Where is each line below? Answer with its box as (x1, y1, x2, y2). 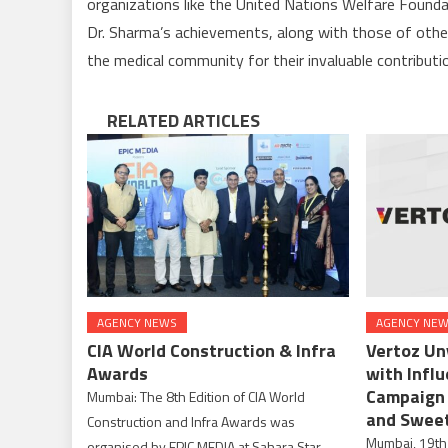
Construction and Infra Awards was (87, 411, 296, 433)
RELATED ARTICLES (107, 106, 260, 134)
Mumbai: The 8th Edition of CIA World (87, 386, 306, 408)
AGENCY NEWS (97, 313, 178, 333)
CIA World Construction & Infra (87, 337, 337, 365)
